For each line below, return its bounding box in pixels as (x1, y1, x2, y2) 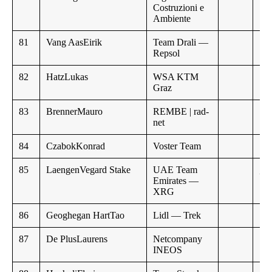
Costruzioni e (153, 2, 204, 13)
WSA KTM (153, 72, 199, 83)
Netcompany (153, 234, 202, 245)
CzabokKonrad (46, 141, 105, 152)
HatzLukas (46, 72, 88, 83)
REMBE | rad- (153, 106, 209, 117)
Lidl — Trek (153, 210, 201, 221)
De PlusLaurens (46, 234, 107, 245)
